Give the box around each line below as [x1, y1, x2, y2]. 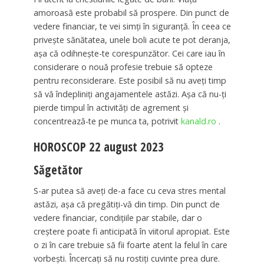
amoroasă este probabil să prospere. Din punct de [33, 6, 229, 18]
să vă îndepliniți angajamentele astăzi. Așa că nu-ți [33, 88, 226, 100]
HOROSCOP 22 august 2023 [33, 138, 164, 155]
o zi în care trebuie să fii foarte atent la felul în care [33, 239, 227, 251]
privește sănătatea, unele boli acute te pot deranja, [33, 34, 230, 45]
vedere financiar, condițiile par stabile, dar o [33, 212, 202, 224]
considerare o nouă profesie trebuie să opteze [33, 61, 213, 72]
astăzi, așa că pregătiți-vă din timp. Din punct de [33, 199, 220, 210]
